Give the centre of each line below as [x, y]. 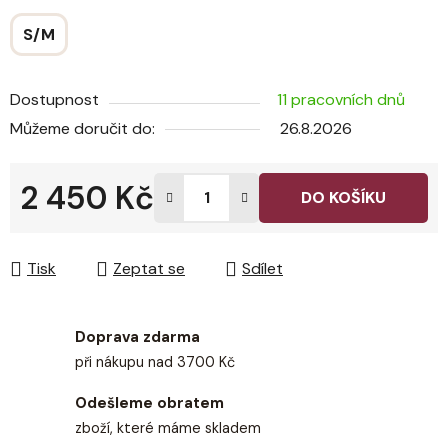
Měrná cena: [63, 229]
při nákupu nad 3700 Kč [155, 362]
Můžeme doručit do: [82, 129]
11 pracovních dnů [341, 100]
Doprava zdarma [137, 337]
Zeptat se [149, 269]
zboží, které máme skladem [168, 428]
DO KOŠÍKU [343, 198]
